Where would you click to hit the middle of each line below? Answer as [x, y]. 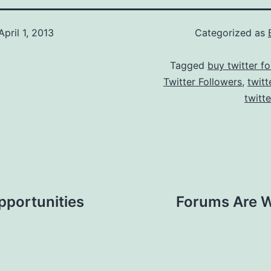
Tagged [189, 65]
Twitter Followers [203, 82]
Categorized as [231, 33]
